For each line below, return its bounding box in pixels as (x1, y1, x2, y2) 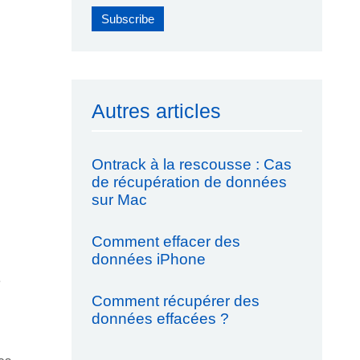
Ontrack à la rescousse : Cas (91, 156, 292, 173)
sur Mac (91, 191, 147, 208)
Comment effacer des (91, 233, 240, 250)
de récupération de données (91, 174, 287, 190)
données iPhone (91, 251, 206, 268)
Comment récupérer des (91, 292, 260, 309)
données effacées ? (91, 310, 229, 327)
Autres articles (91, 100, 221, 122)
